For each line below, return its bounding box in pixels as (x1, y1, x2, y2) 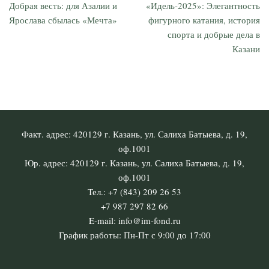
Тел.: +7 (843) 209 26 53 (88, 186, 181, 198)
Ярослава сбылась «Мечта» (9, 13, 117, 26)
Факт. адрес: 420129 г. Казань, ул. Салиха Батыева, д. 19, (22, 128, 247, 140)
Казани (232, 42, 260, 55)
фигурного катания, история (148, 13, 260, 26)
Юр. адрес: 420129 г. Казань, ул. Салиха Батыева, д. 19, (25, 157, 244, 169)
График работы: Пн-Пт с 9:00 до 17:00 (58, 229, 211, 241)
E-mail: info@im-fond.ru (88, 214, 181, 226)
